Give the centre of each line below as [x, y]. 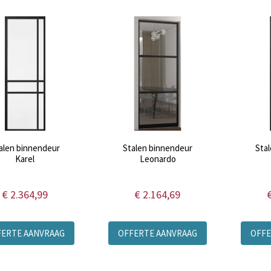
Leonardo [158, 159]
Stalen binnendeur [158, 148]
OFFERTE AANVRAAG [158, 233]
